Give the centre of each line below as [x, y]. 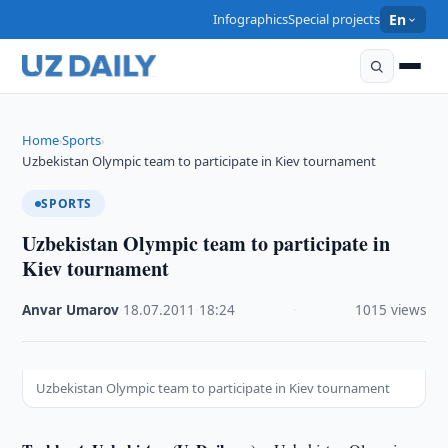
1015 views [390, 310]
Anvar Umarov [71, 310]
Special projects [334, 19]
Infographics [251, 19]
